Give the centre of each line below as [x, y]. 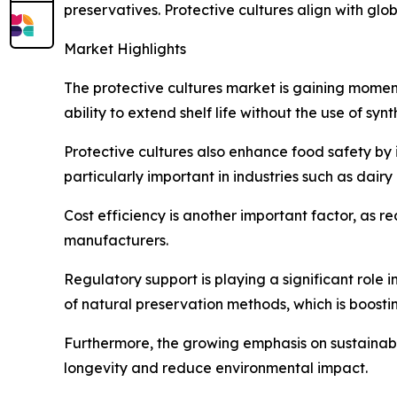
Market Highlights [125, 48]
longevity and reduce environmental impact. [216, 367]
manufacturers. [116, 240]
